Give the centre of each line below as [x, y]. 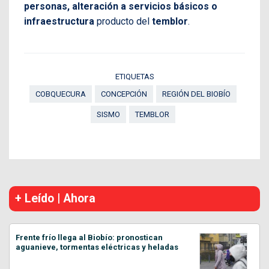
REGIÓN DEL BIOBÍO [196, 94]
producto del [123, 21]
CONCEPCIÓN [124, 94]
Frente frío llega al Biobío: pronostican [89, 237]
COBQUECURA [61, 94]
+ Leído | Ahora [55, 198]
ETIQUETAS [134, 76]
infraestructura [59, 21]
